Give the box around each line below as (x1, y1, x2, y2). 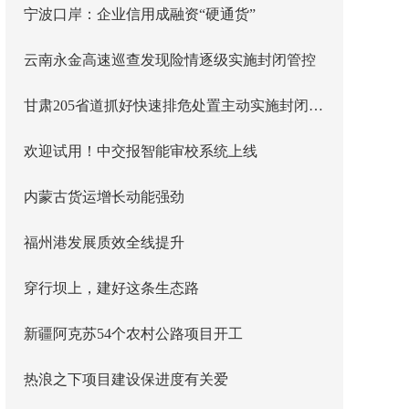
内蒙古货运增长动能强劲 (24, 189, 184, 204)
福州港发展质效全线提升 (24, 235, 184, 250)
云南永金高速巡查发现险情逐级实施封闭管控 (24, 52, 316, 68)
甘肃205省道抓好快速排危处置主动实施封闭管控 (309, 98, 323, 113)
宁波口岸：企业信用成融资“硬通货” (24, 6, 256, 22)
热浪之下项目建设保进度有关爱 (24, 372, 228, 387)
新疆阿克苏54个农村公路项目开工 (24, 326, 243, 341)
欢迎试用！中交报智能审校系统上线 (24, 143, 257, 159)
